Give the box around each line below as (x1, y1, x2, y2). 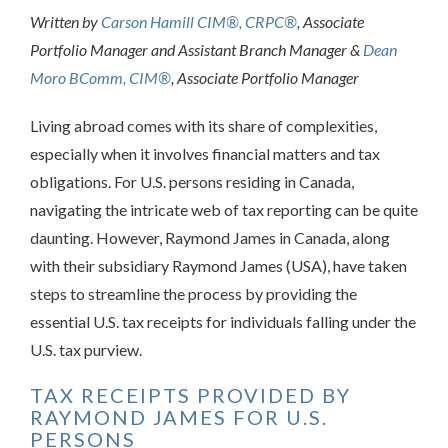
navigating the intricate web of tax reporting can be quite (30, 200, 418, 219)
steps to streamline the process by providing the (30, 284, 357, 303)
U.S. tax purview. (30, 340, 142, 359)
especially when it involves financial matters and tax (30, 144, 380, 163)
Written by (30, 12, 101, 31)
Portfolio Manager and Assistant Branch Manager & (30, 40, 363, 59)
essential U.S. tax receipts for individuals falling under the (30, 312, 416, 331)
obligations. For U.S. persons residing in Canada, (30, 172, 354, 191)
